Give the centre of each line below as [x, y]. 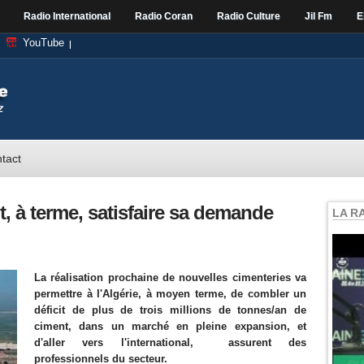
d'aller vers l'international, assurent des [170, 342]
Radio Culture [249, 16]
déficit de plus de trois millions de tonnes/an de [170, 310]
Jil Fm [318, 16]
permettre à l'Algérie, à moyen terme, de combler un [170, 294]
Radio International [67, 16]
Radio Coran [164, 16]
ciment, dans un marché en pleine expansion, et [170, 326]
